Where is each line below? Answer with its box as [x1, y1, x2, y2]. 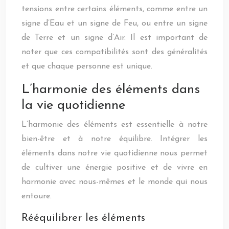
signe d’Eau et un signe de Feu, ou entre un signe [21, 19, 208, 28]
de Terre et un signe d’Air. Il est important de [21, 34, 208, 42]
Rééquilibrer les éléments [21, 213, 145, 223]
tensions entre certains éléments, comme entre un [21, 5, 208, 13]
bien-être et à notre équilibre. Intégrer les [21, 135, 208, 143]
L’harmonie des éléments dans [21, 83, 200, 97]
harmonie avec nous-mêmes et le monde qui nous [21, 178, 208, 186]
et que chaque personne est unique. [21, 62, 152, 71]
